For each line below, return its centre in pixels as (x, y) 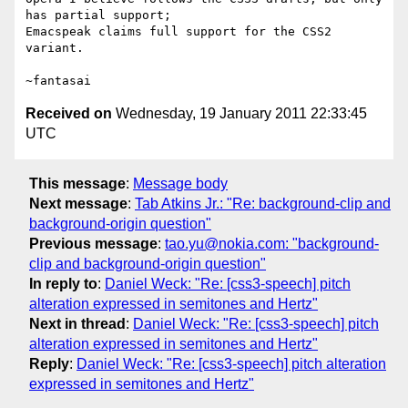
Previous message (93, 243)
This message (77, 183)
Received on (69, 114)
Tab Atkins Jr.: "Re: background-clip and (263, 203)
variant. (55, 48)
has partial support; (98, 15)
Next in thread (77, 323)
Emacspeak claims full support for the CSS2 (178, 32)
